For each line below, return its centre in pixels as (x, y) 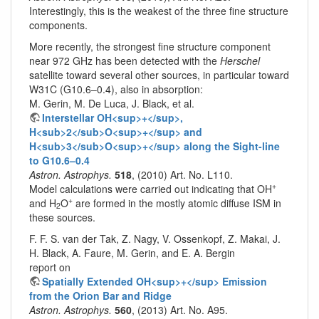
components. (58, 25)
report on (50, 267)
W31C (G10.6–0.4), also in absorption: (116, 89)
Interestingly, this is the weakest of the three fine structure (159, 10)
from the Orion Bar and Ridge (100, 295)
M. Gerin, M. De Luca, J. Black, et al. (112, 103)
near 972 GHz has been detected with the (125, 60)
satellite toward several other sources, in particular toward (159, 74)
